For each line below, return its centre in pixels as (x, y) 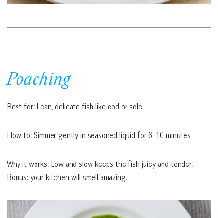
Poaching (38, 81)
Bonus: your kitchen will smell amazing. (67, 177)
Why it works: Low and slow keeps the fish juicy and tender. (100, 164)
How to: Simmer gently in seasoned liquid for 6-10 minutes (99, 135)
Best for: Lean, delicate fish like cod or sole (74, 106)
